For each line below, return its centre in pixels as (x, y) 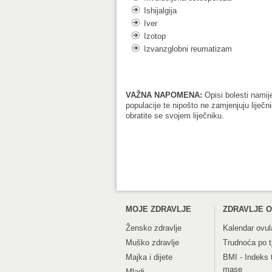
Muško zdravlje (152, 242)
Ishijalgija (160, 11)
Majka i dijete (149, 257)
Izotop (155, 36)
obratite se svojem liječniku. (175, 115)
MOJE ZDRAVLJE (158, 209)
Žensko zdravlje (154, 228)
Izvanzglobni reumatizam (188, 49)
